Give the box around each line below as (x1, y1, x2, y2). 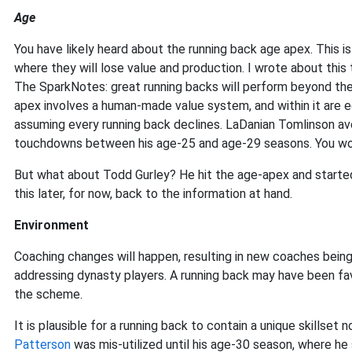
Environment (14, 218, 89, 233)
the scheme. (14, 287, 82, 302)
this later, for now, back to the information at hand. (14, 186, 292, 201)
